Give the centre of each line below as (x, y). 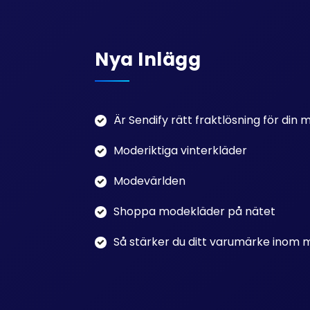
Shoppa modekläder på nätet (194, 211)
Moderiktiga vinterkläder (180, 151)
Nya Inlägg (148, 60)
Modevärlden (149, 181)
